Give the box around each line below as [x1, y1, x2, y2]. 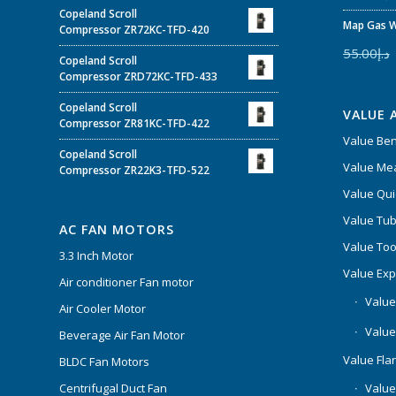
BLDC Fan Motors [59, 353, 149, 369]
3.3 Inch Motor [59, 247, 133, 263]
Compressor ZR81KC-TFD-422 [59, 115, 209, 131]
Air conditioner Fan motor [59, 273, 194, 290]
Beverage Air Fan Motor [59, 326, 185, 343]
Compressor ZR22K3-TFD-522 [59, 162, 209, 178]
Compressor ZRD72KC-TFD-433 [59, 68, 217, 84]
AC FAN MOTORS [59, 220, 174, 238]
